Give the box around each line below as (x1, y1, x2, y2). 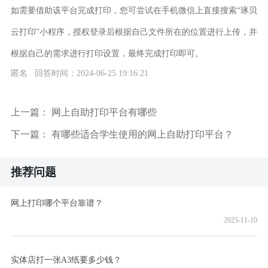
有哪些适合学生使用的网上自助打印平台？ (51, 129, 233, 140)
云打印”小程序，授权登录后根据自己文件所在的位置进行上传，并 (10, 28, 257, 37)
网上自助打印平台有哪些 (51, 107, 157, 118)
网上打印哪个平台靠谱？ (10, 197, 103, 208)
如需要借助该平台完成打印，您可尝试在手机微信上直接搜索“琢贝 (10, 6, 257, 16)
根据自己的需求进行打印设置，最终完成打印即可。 (10, 49, 203, 59)
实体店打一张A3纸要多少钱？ (10, 254, 121, 264)
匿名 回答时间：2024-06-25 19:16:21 (10, 69, 148, 78)
